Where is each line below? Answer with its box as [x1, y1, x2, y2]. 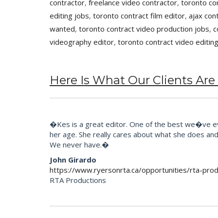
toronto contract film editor [93, 11, 185, 21]
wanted [50, 24, 75, 34]
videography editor [50, 37, 114, 47]
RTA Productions [50, 175, 106, 185]
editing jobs [50, 11, 89, 21]
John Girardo [50, 155, 96, 165]
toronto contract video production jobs [79, 24, 209, 34]
